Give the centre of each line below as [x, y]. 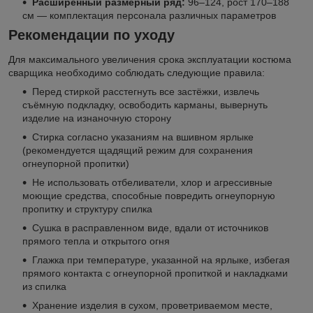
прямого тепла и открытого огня [96, 241]
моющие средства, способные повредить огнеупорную [149, 196]
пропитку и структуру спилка [87, 209]
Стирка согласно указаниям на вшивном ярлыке [143, 137]
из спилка [44, 287]
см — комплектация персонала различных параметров [149, 15]
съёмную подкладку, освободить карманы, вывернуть [145, 105]
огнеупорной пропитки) [76, 164]
